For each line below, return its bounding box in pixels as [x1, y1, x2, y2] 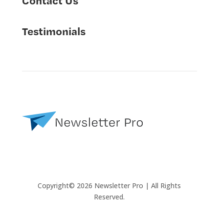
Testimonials [22, 23, 86, 38]
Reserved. [94, 192, 125, 201]
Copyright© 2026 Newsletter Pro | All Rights [38, 180, 181, 190]
